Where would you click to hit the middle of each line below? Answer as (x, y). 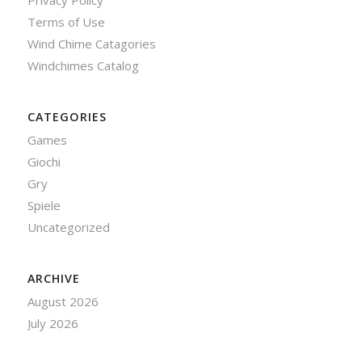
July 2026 (53, 324)
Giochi (44, 162)
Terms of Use (66, 22)
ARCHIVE (53, 279)
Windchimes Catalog (83, 66)
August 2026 (63, 302)
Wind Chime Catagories (91, 44)
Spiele (44, 206)
